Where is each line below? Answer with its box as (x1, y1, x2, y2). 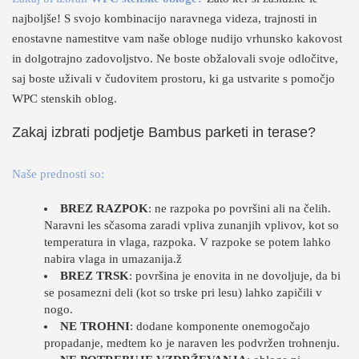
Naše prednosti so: (12, 167, 104, 180)
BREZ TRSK (60, 269, 129, 282)
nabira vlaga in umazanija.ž (44, 252, 182, 265)
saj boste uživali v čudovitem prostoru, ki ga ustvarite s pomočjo (12, 72, 335, 85)
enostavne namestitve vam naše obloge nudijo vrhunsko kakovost (12, 32, 342, 45)
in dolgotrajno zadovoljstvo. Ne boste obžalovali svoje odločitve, (12, 52, 338, 65)
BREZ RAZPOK (60, 202, 148, 215)
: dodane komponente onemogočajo (130, 320, 310, 333)
